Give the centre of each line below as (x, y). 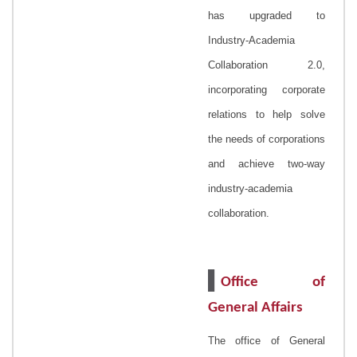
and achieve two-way (267, 163)
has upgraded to (267, 15)
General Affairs (255, 308)
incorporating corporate (267, 89)
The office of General (267, 340)
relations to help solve (267, 114)
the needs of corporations (267, 139)
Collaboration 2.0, (267, 65)
